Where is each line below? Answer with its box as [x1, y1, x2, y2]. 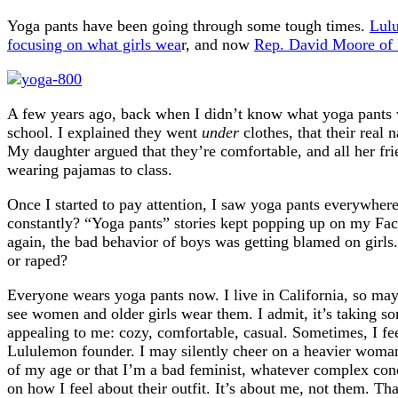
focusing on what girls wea [7, 35, 181, 53]
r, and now [181, 35, 254, 53]
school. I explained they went [7, 123, 202, 141]
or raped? [7, 251, 68, 269]
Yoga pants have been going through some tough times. [7, 16, 370, 35]
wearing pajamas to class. [7, 160, 172, 179]
